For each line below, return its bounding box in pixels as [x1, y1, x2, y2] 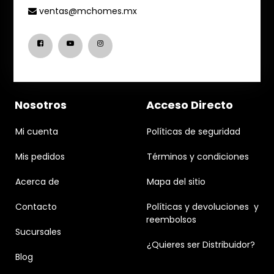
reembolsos [146, 213, 196, 226]
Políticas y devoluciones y [147, 201, 259, 213]
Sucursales [15, 226, 61, 239]
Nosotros [15, 97, 67, 113]
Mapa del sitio [147, 176, 206, 188]
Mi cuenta [15, 125, 58, 138]
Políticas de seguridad [147, 125, 240, 138]
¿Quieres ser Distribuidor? [147, 239, 255, 251]
